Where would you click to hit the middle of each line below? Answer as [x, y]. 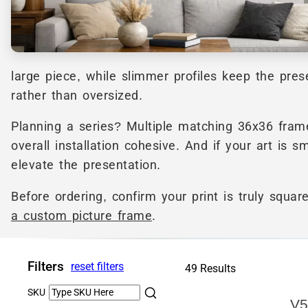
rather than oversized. [77, 95]
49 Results [210, 269]
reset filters [97, 267]
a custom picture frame [81, 216]
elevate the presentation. [86, 165]
